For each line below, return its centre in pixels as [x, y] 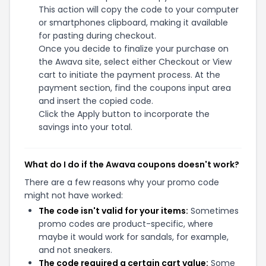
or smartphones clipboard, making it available [133, 23]
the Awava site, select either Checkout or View [135, 62]
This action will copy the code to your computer [139, 9]
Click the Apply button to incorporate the [124, 114]
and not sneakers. [75, 250]
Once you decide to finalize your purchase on [134, 49]
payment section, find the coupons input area [135, 88]
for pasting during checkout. [97, 36]
